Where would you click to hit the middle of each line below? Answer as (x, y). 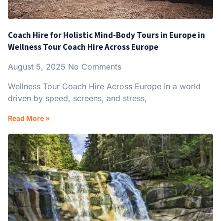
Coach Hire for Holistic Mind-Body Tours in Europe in (107, 35)
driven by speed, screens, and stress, (77, 98)
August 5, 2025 (38, 67)
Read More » (29, 118)
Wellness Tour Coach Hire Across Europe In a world (104, 87)
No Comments (95, 67)
